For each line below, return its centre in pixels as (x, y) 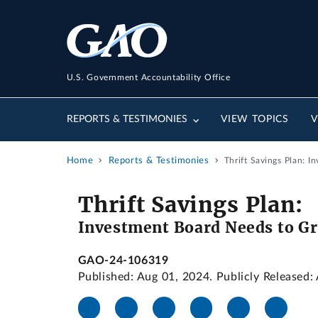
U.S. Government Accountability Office (148, 77)
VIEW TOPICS (255, 120)
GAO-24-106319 (123, 261)
